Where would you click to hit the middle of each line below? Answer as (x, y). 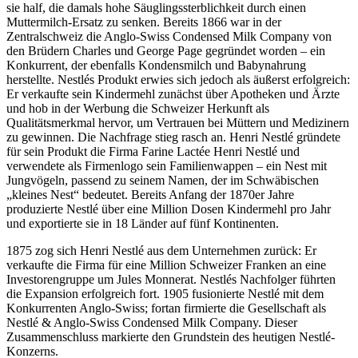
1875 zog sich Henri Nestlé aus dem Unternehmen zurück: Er (161, 250)
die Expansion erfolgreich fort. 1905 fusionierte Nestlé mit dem (165, 293)
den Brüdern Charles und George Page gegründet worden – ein (166, 50)
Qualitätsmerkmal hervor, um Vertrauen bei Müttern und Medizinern (178, 122)
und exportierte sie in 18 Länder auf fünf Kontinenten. (143, 223)
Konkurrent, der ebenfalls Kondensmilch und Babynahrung (156, 65)
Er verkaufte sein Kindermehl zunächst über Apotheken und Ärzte (173, 93)
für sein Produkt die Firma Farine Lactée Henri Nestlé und (153, 151)
